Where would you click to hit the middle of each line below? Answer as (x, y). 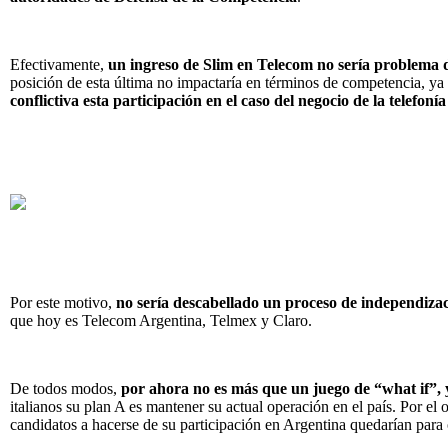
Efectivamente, (59, 65)
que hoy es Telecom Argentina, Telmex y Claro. (161, 321)
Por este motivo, (63, 303)
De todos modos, (65, 389)
